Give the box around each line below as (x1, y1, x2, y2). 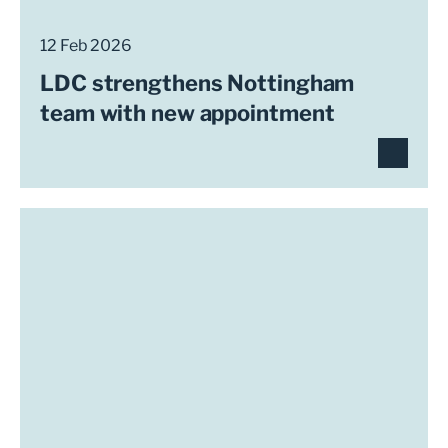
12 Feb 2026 (40, 36, 132, 55)
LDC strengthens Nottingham (40, 70, 355, 96)
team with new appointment (40, 100, 335, 126)
